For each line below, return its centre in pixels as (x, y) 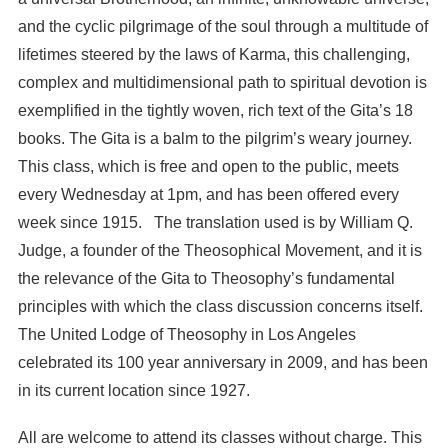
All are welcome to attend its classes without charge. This (219, 437)
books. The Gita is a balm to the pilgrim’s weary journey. (214, 138)
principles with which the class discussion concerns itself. (220, 306)
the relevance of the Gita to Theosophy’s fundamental (206, 278)
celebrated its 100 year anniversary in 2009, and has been (222, 362)
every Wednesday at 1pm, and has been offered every (208, 194)
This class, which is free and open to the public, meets (208, 166)
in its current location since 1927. (133, 390)
